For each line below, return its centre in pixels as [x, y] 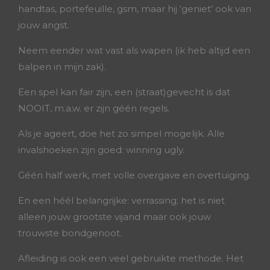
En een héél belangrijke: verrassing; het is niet [121, 200]
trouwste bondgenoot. [70, 233]
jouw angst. [44, 25]
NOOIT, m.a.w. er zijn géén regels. [94, 108]
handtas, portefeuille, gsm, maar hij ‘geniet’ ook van [135, 9]
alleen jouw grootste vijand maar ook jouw [115, 217]
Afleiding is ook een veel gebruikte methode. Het [131, 258]
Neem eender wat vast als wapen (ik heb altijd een [134, 50]
